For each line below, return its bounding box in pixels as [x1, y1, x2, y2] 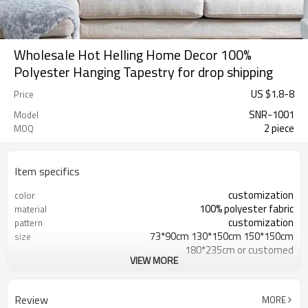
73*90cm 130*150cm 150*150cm [150, 228, 294, 244]
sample [14, 271, 43, 285]
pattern [14, 216, 43, 230]
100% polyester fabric [199, 201, 294, 217]
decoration [246, 256, 294, 272]
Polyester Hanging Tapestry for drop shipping [14, 61, 273, 82]
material [14, 202, 47, 216]
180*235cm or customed [185, 242, 294, 258]
